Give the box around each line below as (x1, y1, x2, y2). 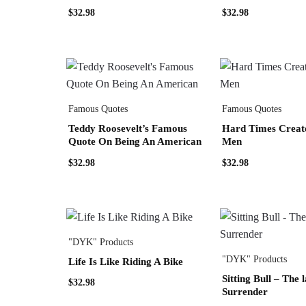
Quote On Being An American (68, 136, 202, 148)
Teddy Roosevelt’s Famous (68, 123, 188, 135)
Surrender (221, 286, 268, 297)
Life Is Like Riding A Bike (68, 255, 184, 267)
